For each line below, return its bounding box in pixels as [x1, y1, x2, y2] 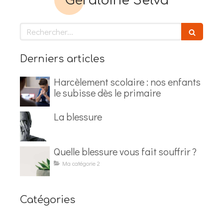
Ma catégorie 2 [62, 159, 100, 168]
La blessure [54, 110, 102, 123]
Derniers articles [20, 53, 105, 65]
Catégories [20, 194, 75, 206]
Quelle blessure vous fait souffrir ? [54, 145, 197, 158]
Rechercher [19, 22, 61, 34]
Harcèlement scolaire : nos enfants [54, 75, 201, 89]
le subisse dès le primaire [54, 86, 161, 100]
